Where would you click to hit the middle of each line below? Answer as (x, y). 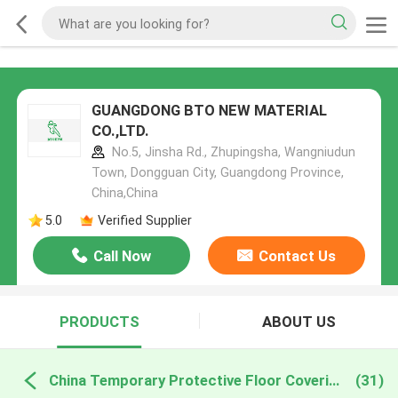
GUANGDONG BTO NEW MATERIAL (209, 111)
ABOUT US (298, 322)
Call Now (123, 256)
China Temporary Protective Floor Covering (334, 380)
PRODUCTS (99, 322)
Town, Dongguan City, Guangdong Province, (217, 173)
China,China (124, 193)
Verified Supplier (144, 220)
